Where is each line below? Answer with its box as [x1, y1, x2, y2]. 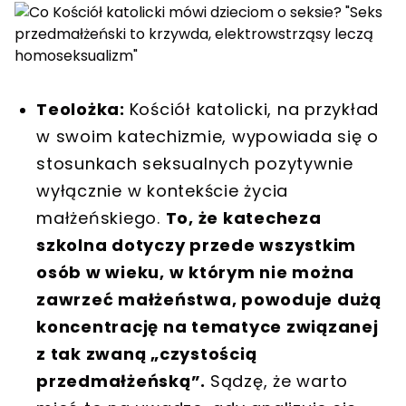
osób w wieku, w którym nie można [36, 260, 354, 284]
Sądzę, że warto [209, 369, 348, 392]
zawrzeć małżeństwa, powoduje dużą [36, 287, 382, 311]
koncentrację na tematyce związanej [36, 314, 379, 338]
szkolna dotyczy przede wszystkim [36, 233, 356, 256]
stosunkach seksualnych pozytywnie [36, 151, 353, 175]
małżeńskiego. [36, 206, 166, 229]
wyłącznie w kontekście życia [36, 179, 288, 202]
